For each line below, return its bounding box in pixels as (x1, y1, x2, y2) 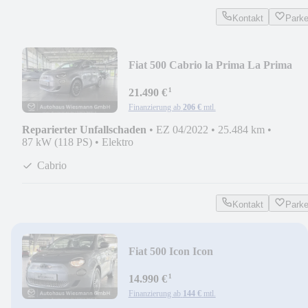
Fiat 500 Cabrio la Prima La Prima (128, 58, 292, 71)
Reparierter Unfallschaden (22, 123, 146, 135)
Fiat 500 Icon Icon (128, 245, 213, 257)
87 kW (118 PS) (22, 135, 92, 148)
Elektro (102, 135, 133, 148)
